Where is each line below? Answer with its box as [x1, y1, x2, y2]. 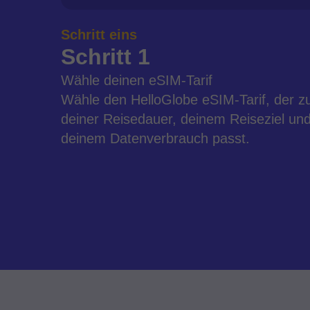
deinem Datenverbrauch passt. [61, 131, 250, 146]
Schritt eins [61, 27, 137, 42]
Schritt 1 [61, 44, 150, 69]
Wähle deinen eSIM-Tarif [61, 73, 212, 88]
